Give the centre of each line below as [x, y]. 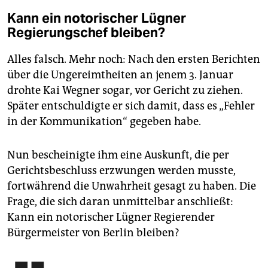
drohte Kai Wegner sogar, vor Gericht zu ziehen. [125, 91]
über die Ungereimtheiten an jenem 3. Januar [120, 75]
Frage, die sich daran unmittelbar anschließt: [120, 202]
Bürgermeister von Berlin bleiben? [93, 233]
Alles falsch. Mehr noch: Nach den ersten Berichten [134, 60]
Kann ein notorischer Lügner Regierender [111, 217]
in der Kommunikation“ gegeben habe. [104, 122]
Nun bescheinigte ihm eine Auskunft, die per [118, 155]
